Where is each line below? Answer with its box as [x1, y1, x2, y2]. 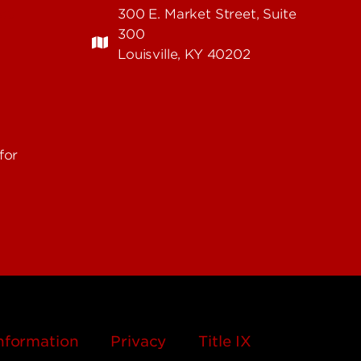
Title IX [198, 333, 251, 351]
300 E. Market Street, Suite [118, 6, 297, 23]
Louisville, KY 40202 [118, 46, 251, 63]
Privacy [110, 333, 167, 351]
